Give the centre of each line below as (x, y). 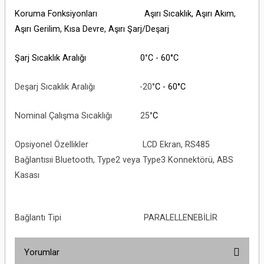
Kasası (27, 175)
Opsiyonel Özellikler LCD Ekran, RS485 (112, 145)
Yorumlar (42, 252)
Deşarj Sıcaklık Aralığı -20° (85, 87)
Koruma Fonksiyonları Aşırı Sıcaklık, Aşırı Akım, (125, 14)
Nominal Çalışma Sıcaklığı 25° (84, 116)
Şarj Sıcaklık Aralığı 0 (80, 58)
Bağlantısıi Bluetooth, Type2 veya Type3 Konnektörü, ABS (124, 160)
